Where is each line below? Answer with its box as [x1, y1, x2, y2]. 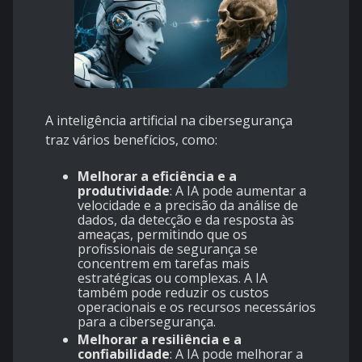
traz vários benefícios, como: [45, 130, 217, 149]
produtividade [78, 181, 170, 200]
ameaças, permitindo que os [78, 225, 247, 243]
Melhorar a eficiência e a [78, 166, 237, 185]
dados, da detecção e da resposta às [78, 210, 294, 229]
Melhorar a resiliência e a [78, 330, 242, 348]
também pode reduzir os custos [78, 283, 269, 301]
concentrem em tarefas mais [78, 254, 250, 272]
